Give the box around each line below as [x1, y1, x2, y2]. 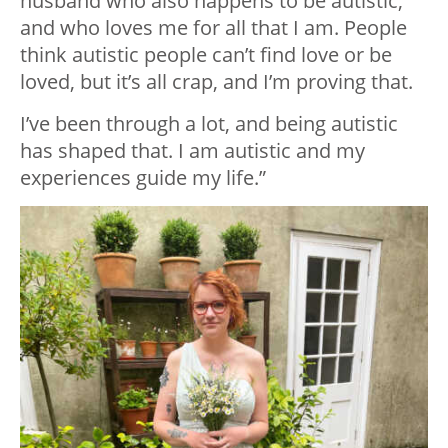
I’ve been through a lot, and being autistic [20, 110, 398, 138]
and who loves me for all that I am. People [20, 14, 407, 42]
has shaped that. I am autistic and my [20, 137, 365, 165]
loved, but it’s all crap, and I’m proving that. [20, 68, 413, 96]
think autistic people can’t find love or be [20, 41, 392, 69]
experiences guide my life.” [20, 164, 266, 192]
